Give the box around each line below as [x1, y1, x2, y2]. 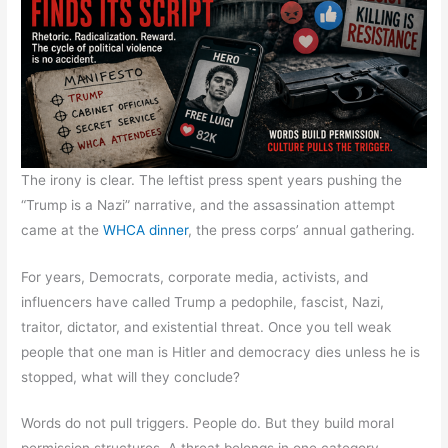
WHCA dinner [103, 221, 189, 238]
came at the [21, 221, 104, 238]
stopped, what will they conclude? [21, 368, 241, 385]
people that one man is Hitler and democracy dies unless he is [21, 343, 421, 360]
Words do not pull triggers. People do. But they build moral [21, 415, 395, 432]
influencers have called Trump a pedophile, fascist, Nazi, [21, 293, 385, 310]
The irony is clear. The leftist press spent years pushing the [21, 171, 403, 188]
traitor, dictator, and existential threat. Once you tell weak [21, 318, 392, 335]
